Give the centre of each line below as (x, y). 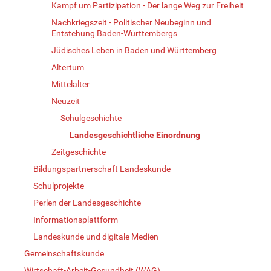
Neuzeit (66, 101)
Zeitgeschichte (79, 152)
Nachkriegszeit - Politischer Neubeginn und (131, 22)
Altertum (68, 67)
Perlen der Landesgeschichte (87, 202)
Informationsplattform (76, 219)
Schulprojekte (59, 185)
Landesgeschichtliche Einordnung (135, 135)
